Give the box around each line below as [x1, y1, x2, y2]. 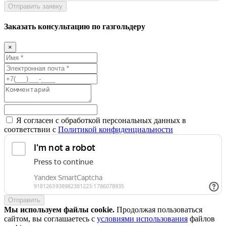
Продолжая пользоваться [115, 205, 202, 214]
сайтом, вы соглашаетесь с [4, 214, 97, 223]
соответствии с [4, 125, 58, 134]
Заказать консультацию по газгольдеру [4, 22, 145, 31]
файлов [188, 214, 215, 223]
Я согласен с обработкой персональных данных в [16, 116, 186, 125]
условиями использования [97, 214, 188, 223]
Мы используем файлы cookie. [4, 205, 115, 214]
